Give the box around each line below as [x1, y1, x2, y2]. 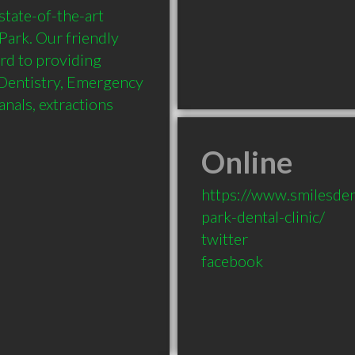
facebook [201, 251, 263, 270]
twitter [201, 229, 248, 248]
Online [201, 143, 292, 180]
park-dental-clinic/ [201, 207, 325, 226]
